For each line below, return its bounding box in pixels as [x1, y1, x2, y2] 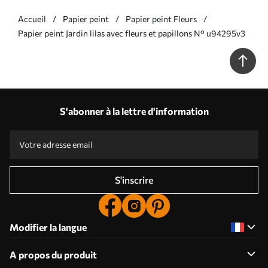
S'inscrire [115, 173, 153, 185]
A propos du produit [10, 248, 97, 260]
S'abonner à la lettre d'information [59, 105, 209, 117]
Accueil [18, 13, 46, 24]
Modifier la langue [10, 221, 87, 233]
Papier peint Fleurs [126, 13, 197, 24]
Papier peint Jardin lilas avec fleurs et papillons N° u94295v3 [18, 28, 245, 38]
